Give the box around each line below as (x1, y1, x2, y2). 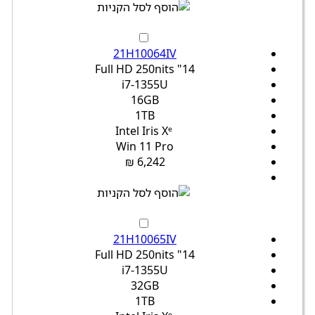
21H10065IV (113, 231, 176, 247)
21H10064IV (113, 46, 176, 62)
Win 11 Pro (116, 139, 174, 155)
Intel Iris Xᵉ (115, 123, 172, 139)
